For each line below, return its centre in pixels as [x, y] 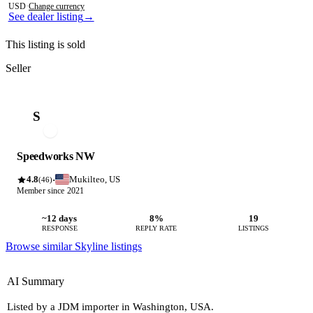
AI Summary [36, 282]
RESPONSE [59, 228]
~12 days [60, 219]
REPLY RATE [156, 228]
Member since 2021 [51, 191]
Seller [18, 68]
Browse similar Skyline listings [74, 247]
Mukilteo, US [94, 180]
